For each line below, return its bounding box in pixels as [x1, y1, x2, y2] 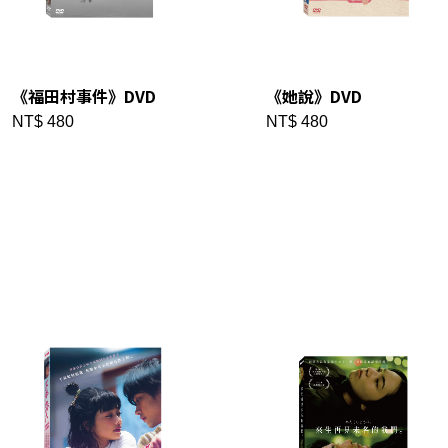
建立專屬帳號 [274, 298, 382, 319]
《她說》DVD [265, 83, 362, 108]
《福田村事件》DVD [11, 83, 156, 108]
